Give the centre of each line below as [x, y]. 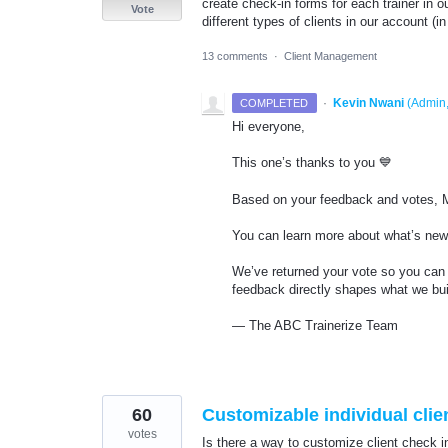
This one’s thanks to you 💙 [312, 163]
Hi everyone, [268, 127]
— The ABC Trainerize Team [315, 326]
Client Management [330, 56]
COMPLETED [274, 103]
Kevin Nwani [368, 103]
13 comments [235, 56]
